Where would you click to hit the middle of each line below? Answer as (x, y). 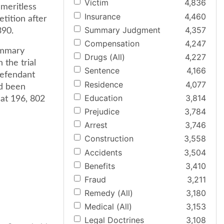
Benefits (100, 166)
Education (103, 98)
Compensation (112, 43)
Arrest (96, 125)
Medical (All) (108, 207)
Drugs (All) (105, 57)
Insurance (102, 16)
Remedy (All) (109, 193)
